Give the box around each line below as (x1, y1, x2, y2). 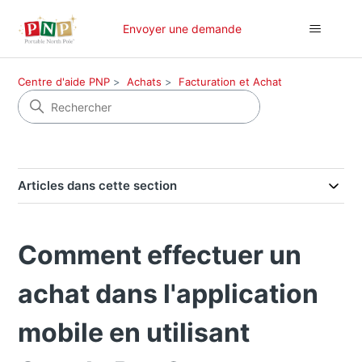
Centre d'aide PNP (18, 75, 111, 88)
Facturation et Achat (179, 75, 283, 88)
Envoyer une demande (122, 22, 242, 36)
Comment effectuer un (18, 239, 302, 271)
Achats (127, 75, 162, 88)
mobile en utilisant (18, 317, 250, 348)
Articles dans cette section (18, 178, 178, 193)
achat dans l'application (18, 278, 319, 309)
